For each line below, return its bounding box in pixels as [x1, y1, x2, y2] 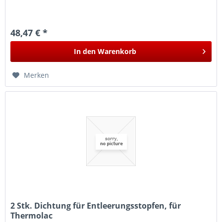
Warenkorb [98, 47, 137, 56]
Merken [24, 70, 50, 80]
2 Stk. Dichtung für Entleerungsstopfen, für [10, 200, 181, 211]
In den [74, 47, 96, 56]
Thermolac [10, 210, 53, 221]
